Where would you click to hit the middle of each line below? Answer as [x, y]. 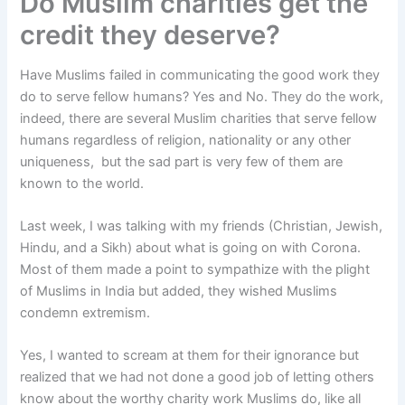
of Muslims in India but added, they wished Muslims [179, 291]
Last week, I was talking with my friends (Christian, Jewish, [202, 226]
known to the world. [82, 183]
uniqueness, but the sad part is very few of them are [182, 161]
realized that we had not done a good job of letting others [198, 377]
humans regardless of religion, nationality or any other [186, 140]
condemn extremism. [85, 312]
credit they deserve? [151, 34]
